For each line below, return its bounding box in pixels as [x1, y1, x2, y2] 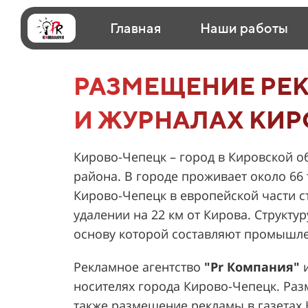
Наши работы [199, 20, 288, 36]
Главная [110, 20, 161, 36]
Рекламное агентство [74, 258, 204, 275]
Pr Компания [210, 258, 294, 275]
